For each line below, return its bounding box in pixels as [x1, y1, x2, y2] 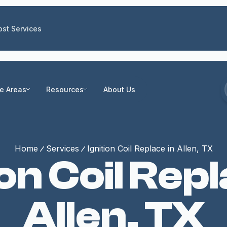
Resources [46, 85, 84, 94]
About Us [103, 85, 135, 94]
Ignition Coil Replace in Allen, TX [87, 143, 213, 154]
